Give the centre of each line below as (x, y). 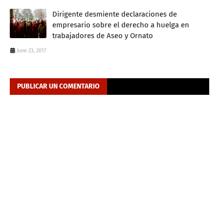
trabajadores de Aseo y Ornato (103, 36)
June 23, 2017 (32, 51)
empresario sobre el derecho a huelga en (121, 25)
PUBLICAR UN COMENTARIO (58, 87)
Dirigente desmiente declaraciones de (115, 14)
